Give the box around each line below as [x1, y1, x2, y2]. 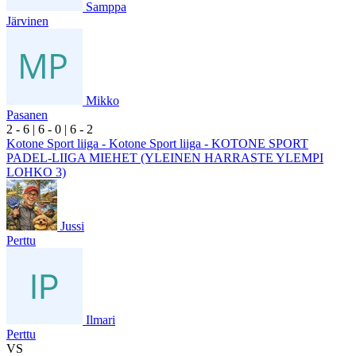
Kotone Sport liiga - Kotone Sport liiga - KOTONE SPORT [6, 136, 308, 150]
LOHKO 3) [6, 164, 66, 179]
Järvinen [6, 14, 48, 28]
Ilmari [86, 312, 115, 327]
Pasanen [6, 107, 48, 122]
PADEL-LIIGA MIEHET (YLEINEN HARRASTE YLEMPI [6, 150, 323, 164]
